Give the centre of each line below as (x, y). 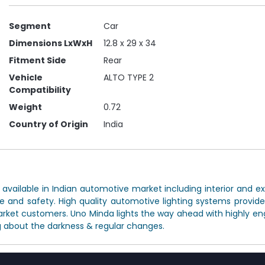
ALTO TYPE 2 (128, 77)
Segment (30, 26)
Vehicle (25, 77)
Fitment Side (37, 60)
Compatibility (40, 90)
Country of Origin (48, 124)
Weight (25, 107)
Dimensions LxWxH (50, 43)
